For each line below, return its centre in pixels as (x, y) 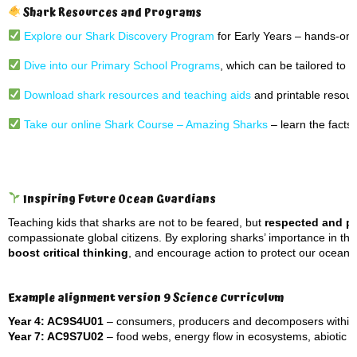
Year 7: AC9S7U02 (56, 336)
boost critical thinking (68, 253)
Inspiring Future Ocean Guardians (118, 199)
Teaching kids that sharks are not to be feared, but (136, 222)
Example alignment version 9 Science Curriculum (146, 298)
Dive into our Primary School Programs (122, 65)
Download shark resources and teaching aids (135, 95)
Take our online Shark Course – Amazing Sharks (144, 124)
